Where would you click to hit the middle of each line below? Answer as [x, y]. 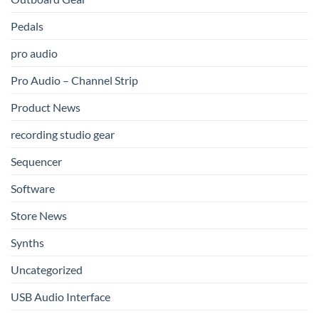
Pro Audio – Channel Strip [74, 80]
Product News [46, 108]
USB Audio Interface [61, 297]
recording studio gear [63, 135]
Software [33, 189]
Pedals [27, 26]
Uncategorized [47, 270]
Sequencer [36, 162]
